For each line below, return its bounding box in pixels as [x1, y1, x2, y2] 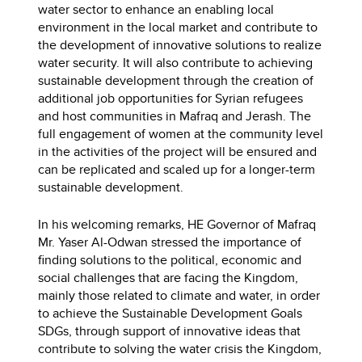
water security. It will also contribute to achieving [38, 53, 314, 72]
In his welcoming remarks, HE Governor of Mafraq [38, 214, 317, 234]
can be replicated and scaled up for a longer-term [38, 159, 316, 179]
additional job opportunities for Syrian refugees [38, 88, 304, 107]
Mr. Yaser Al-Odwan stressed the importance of [38, 232, 302, 251]
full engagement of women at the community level [38, 124, 324, 143]
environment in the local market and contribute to [38, 17, 318, 36]
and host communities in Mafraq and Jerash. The [38, 106, 312, 125]
